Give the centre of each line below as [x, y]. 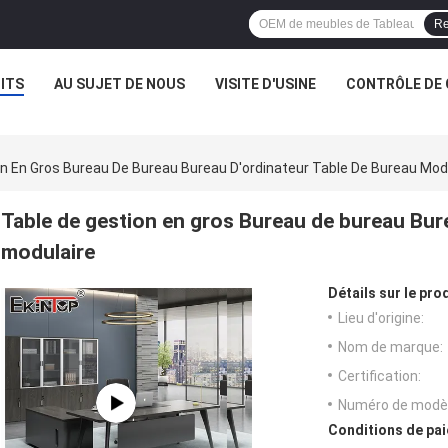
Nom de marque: [390, 347]
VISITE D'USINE [265, 84]
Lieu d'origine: [381, 318]
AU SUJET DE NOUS [119, 84]
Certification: [379, 376]
